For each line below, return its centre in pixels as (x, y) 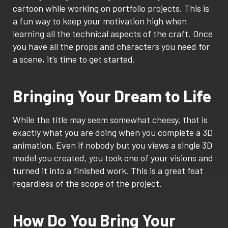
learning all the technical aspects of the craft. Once (113, 34)
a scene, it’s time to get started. (74, 59)
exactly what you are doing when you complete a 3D (113, 133)
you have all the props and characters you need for (111, 47)
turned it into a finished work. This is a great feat (108, 171)
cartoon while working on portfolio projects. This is (111, 8)
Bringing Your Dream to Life (112, 96)
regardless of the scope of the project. (87, 183)
